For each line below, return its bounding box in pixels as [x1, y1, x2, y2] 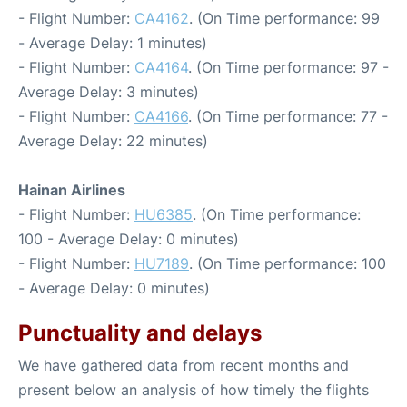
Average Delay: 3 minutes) [18, 83, 199, 101]
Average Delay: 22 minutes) [18, 132, 208, 150]
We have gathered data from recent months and [18, 356, 349, 374]
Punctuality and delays [18, 320, 262, 346]
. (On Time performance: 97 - [188, 58, 389, 76]
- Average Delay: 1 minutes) [18, 34, 207, 52]
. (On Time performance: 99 [189, 9, 380, 27]
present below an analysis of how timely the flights [18, 381, 369, 399]
